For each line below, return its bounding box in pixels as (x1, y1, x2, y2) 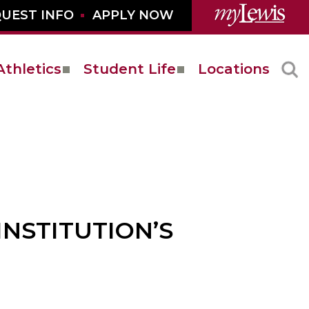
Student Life (83, 61, 176, 78)
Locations (198, 61, 270, 78)
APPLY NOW (92, 8, 174, 23)
